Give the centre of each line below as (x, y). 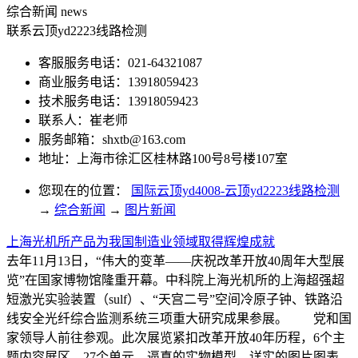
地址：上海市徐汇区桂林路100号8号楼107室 (163, 158)
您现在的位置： (83, 190)
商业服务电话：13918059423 (118, 82)
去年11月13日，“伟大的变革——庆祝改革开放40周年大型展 (175, 261)
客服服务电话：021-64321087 (120, 62)
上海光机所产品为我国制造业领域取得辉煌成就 (141, 241)
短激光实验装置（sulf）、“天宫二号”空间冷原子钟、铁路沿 (175, 299)
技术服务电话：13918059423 (118, 101)
